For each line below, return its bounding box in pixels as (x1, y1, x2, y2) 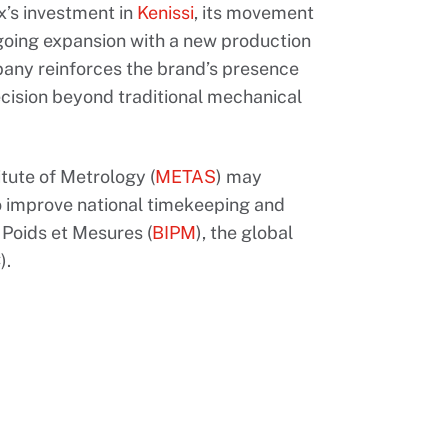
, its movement (194, 2, 314, 24)
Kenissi (137, 2, 194, 24)
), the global (196, 222, 293, 244)
